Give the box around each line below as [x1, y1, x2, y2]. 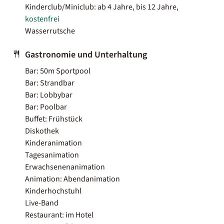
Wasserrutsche [25, 25, 75, 36]
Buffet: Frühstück [25, 113, 82, 124]
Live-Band [25, 197, 58, 208]
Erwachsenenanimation [25, 161, 105, 172]
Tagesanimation [25, 149, 79, 160]
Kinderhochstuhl [25, 185, 81, 196]
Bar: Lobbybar [25, 89, 72, 100]
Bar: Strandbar [25, 77, 74, 88]
